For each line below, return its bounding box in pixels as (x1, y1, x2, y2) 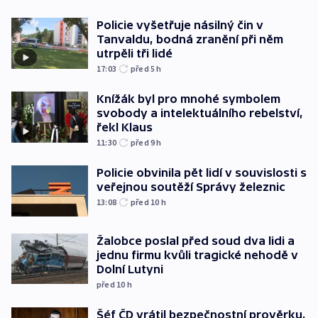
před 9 (131, 137, 157, 148)
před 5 (131, 63, 157, 75)
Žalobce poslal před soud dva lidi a (97, 234, 295, 247)
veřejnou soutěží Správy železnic (97, 180, 285, 194)
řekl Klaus (97, 121, 153, 134)
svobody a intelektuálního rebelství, (97, 106, 303, 120)
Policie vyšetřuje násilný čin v (97, 18, 263, 32)
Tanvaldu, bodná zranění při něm (97, 33, 283, 46)
